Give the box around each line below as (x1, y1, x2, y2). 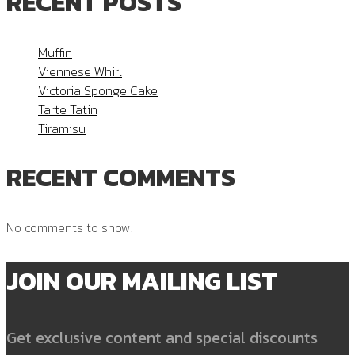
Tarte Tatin (38, 99, 97, 119)
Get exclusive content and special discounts (6, 325, 318, 349)
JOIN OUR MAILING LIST (6, 261, 277, 300)
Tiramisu (38, 118, 86, 138)
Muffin (38, 42, 72, 62)
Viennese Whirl (38, 61, 122, 81)
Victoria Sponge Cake (38, 80, 158, 100)
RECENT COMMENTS (6, 158, 235, 197)
